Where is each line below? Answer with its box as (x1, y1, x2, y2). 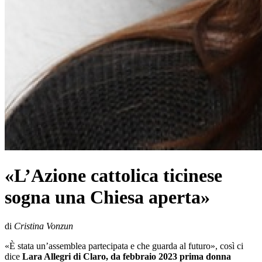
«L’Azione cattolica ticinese (5, 165, 222, 187)
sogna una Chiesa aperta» (5, 187, 210, 208)
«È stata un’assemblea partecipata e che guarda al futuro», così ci (5, 240, 243, 251)
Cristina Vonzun (14, 220, 73, 231)
